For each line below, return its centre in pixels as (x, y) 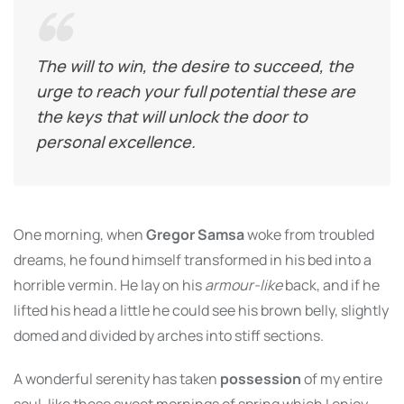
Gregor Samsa (195, 235)
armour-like (243, 285)
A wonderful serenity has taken (117, 379)
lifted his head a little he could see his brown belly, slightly (201, 311)
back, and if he (331, 285)
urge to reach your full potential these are (196, 92)
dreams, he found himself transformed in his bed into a (193, 260)
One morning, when (80, 235)
